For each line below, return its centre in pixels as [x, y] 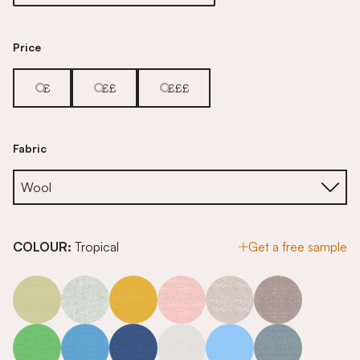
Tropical [97, 246]
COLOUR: [44, 246]
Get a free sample [298, 246]
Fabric [30, 148]
